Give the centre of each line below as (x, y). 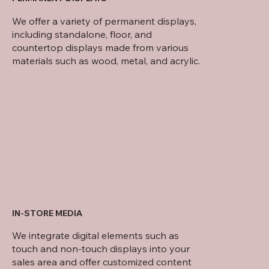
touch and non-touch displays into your (101, 249)
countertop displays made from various (100, 47)
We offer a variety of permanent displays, (104, 21)
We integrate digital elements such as (95, 236)
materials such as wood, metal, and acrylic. (106, 60)
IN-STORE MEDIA (47, 213)
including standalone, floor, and (82, 34)
